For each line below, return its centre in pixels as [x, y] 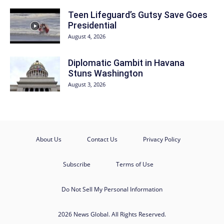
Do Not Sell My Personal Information [112, 189]
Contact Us [102, 139]
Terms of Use [134, 164]
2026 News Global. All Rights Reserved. [112, 214]
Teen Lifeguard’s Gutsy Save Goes [138, 15]
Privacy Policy [161, 139]
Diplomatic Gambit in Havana [126, 63]
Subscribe [76, 164]
